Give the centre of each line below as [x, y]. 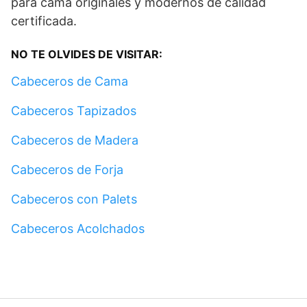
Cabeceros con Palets [74, 199]
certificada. [44, 21]
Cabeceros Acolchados [78, 228]
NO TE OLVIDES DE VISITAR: [87, 54]
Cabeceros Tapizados [74, 110]
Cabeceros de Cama [70, 81]
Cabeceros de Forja [67, 169]
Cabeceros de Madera [75, 140]
